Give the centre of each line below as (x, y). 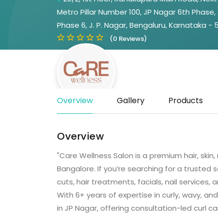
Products (186, 100)
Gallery (131, 100)
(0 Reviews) (128, 39)
